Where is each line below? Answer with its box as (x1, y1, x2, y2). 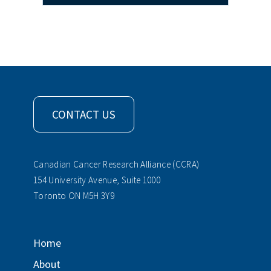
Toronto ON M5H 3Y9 (33, 189, 114, 201)
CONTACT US (52, 106, 116, 122)
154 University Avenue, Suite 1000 (33, 174, 160, 186)
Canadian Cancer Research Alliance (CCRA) (33, 158, 200, 170)
